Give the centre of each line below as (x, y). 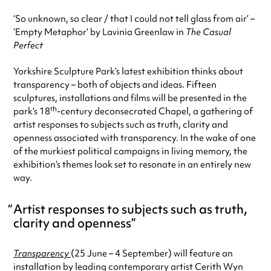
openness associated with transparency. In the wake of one (135, 138)
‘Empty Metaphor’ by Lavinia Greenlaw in (100, 32)
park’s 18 (32, 111)
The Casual (208, 32)
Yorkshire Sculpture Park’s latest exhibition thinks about (128, 71)
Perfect (28, 45)
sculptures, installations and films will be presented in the (130, 98)
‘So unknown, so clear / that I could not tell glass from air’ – (134, 19)
